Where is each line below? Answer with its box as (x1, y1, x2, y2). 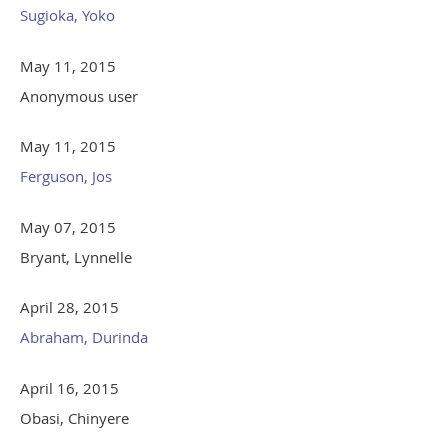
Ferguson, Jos (20, 166, 112, 187)
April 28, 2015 (20, 297, 119, 318)
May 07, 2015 (20, 217, 116, 238)
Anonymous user (20, 86, 138, 107)
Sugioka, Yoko (20, 5, 115, 26)
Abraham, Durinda (20, 327, 148, 348)
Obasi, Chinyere (20, 408, 129, 429)
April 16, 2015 (20, 378, 119, 399)
